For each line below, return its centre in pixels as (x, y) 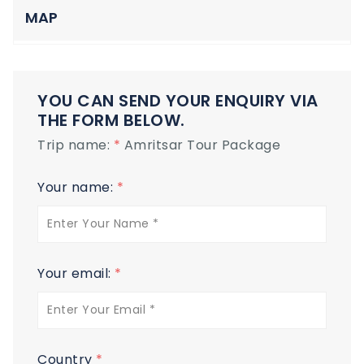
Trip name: (76, 145)
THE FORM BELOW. (111, 120)
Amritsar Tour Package (202, 145)
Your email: (76, 273)
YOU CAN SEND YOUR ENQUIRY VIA (178, 100)
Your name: (77, 187)
